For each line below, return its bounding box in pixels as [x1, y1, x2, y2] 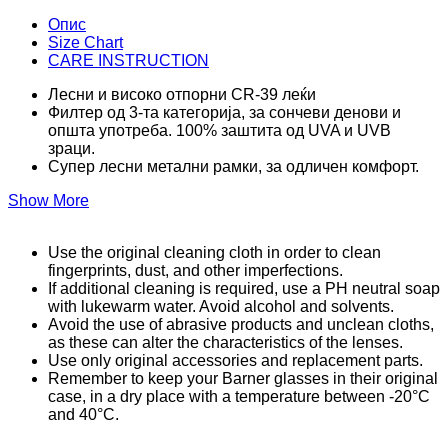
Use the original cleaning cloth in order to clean [48, 243, 381, 261]
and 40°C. [48, 405, 119, 423]
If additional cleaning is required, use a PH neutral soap [48, 279, 440, 297]
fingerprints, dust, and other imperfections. [48, 261, 343, 279]
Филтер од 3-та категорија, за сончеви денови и [48, 103, 401, 121]
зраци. [48, 139, 95, 157]
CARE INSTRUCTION [48, 51, 209, 69]
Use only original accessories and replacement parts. [48, 351, 423, 369]
